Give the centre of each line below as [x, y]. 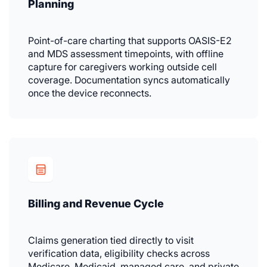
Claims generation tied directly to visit [111, 240]
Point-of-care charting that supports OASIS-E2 [130, 41]
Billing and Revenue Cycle [96, 204]
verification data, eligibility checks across [119, 254]
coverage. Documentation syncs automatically [129, 80]
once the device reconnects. [90, 93]
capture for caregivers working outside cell [122, 67]
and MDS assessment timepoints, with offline [126, 54]
